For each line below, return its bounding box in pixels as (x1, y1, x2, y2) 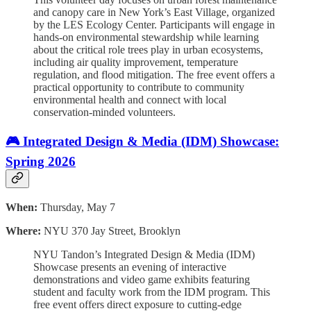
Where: (6, 224, 41, 237)
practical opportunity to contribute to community (33, 81, 244, 94)
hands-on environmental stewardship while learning (33, 31, 259, 44)
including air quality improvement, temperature (33, 56, 238, 69)
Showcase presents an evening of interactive (33, 260, 226, 273)
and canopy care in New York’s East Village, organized (33, 6, 275, 19)
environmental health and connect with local (33, 94, 226, 106)
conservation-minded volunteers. (33, 106, 176, 119)
